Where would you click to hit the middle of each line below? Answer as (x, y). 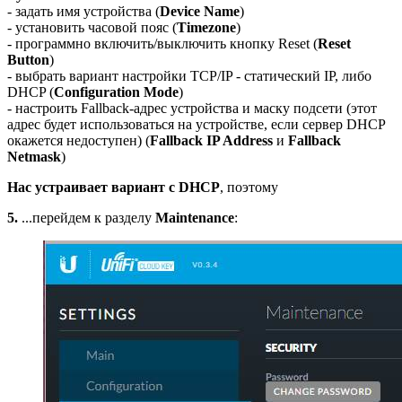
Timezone (206, 27)
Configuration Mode (116, 92)
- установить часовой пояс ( (92, 27)
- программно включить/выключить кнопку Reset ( (162, 43)
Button (28, 59)
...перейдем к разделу (87, 217)
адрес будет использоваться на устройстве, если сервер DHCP (196, 124)
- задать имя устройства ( (83, 11)
